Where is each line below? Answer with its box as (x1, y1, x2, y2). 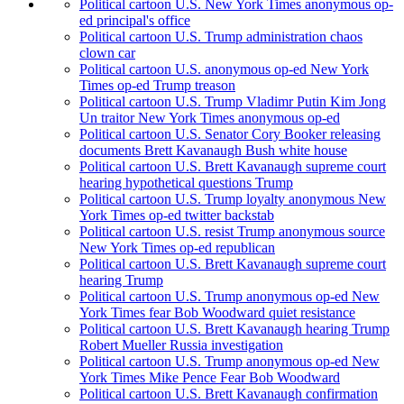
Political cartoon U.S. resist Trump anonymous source (79, 224, 385, 240)
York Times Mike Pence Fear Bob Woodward (79, 370, 340, 386)
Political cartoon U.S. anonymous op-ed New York (79, 61, 369, 78)
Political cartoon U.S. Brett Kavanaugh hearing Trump (79, 321, 390, 337)
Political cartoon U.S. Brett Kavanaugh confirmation (79, 386, 378, 402)
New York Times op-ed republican (79, 240, 275, 256)
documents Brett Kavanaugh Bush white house (79, 142, 347, 159)
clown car (79, 45, 135, 61)
